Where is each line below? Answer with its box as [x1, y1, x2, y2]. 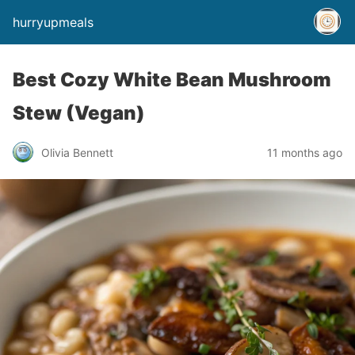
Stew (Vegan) [13, 101, 145, 124]
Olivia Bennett [41, 145, 113, 159]
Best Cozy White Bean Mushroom [13, 68, 331, 91]
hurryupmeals [13, 14, 94, 30]
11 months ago [267, 145, 342, 159]
